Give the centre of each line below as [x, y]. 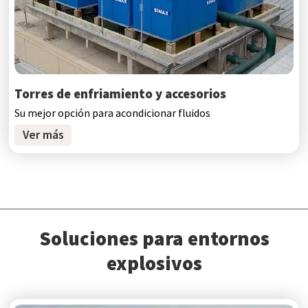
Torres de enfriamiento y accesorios [121, 93]
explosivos [154, 264]
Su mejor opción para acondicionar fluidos [113, 113]
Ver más [43, 135]
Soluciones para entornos [154, 239]
